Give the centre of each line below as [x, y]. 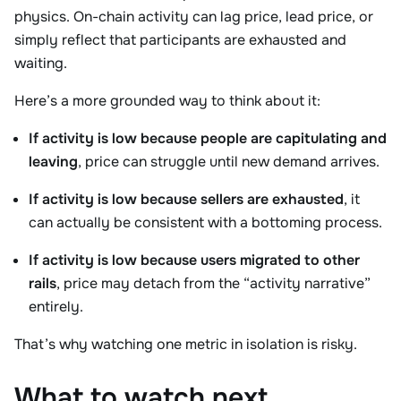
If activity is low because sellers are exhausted [186, 199]
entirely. [56, 307]
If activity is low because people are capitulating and [208, 138]
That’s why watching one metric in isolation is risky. [186, 344]
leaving [53, 162]
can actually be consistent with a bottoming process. [205, 222]
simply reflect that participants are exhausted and [180, 40]
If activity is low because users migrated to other [194, 260]
